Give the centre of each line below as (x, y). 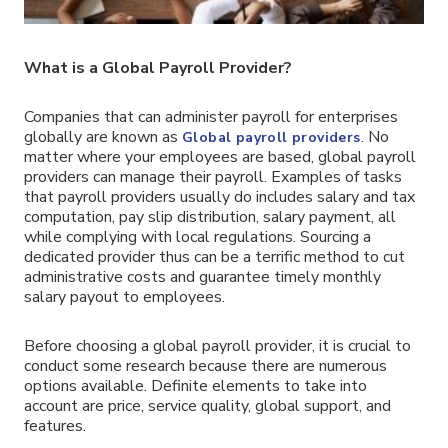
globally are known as (103, 137)
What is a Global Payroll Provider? (158, 68)
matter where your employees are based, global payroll (220, 157)
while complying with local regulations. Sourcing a (197, 237)
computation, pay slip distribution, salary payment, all (210, 217)
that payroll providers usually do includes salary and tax (219, 197)
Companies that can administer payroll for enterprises (211, 117)
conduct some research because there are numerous (205, 365)
